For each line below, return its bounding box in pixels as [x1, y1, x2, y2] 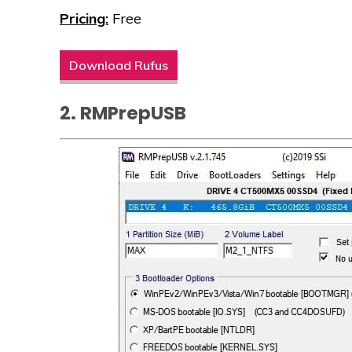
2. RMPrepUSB [60, 101, 186, 126]
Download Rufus [69, 57, 168, 74]
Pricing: [60, 9, 108, 28]
